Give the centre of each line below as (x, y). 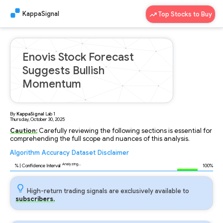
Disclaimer (113, 153)
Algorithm (25, 153)
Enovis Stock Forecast (78, 57)
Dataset (84, 153)
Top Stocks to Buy (184, 14)
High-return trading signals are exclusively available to (107, 191)
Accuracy (56, 153)
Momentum (52, 84)
